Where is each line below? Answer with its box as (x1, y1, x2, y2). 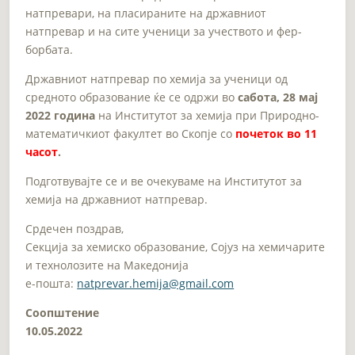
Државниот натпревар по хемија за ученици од (25, 71, 288, 86)
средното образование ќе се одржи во (25, 89, 239, 105)
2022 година (25, 107, 99, 123)
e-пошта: (25, 275, 78, 291)
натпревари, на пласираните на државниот (25, 5, 267, 21)
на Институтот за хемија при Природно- (98, 107, 320, 123)
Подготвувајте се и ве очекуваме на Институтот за (25, 173, 303, 189)
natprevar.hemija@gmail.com (77, 275, 235, 291)
